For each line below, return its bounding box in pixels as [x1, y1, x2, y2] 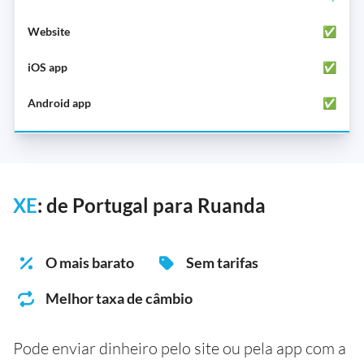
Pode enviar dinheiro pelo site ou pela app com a [13, 337, 346, 358]
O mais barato [45, 253, 134, 271]
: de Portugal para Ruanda [37, 193, 266, 217]
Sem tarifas [186, 253, 258, 271]
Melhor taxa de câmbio [45, 288, 193, 307]
